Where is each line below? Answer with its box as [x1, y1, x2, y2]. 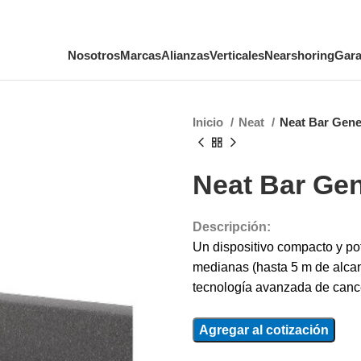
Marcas [119, 48, 161, 62]
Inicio [193, 115, 226, 129]
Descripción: [193, 220, 271, 234]
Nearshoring [263, 48, 334, 62]
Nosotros [67, 48, 120, 62]
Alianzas [160, 48, 210, 62]
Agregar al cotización [199, 323, 329, 337]
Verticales [209, 48, 264, 62]
